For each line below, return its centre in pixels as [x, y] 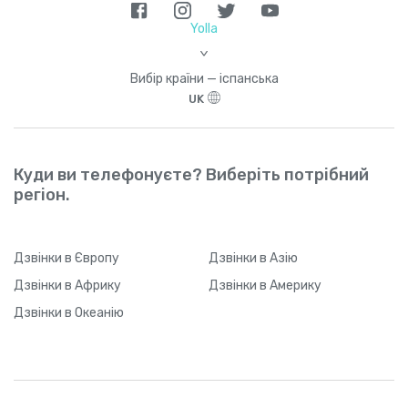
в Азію [279, 258]
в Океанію [94, 312]
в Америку [291, 285]
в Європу [92, 258]
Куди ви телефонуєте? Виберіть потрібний [191, 174]
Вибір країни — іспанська [204, 78]
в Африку [93, 285]
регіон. [42, 194]
